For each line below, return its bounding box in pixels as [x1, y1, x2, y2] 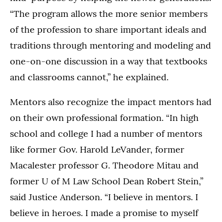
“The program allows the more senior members [10, 7, 208, 19]
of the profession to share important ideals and [10, 23, 207, 35]
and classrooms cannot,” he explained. [10, 71, 168, 83]
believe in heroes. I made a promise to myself [10, 207, 198, 219]
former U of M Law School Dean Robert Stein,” [10, 175, 203, 187]
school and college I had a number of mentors [10, 127, 202, 139]
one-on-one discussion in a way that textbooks [10, 55, 207, 67]
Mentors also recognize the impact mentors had [10, 96, 212, 108]
